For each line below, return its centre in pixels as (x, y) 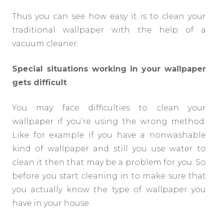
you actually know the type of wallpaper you (109, 190)
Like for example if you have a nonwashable (109, 135)
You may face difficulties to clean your (109, 108)
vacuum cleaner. (45, 44)
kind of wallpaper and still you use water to (109, 149)
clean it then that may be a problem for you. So (109, 163)
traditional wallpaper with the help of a (109, 30)
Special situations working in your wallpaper (109, 69)
